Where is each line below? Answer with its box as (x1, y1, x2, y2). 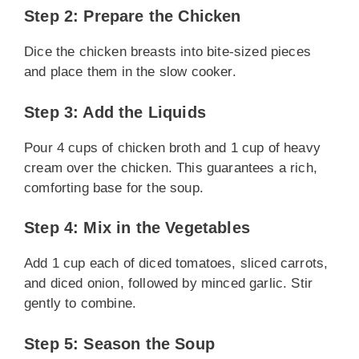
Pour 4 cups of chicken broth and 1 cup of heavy (24, 139, 321, 155)
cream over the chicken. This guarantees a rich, (24, 159, 317, 175)
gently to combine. (24, 296, 137, 311)
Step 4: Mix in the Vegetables (24, 219, 250, 236)
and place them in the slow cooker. (24, 64, 236, 79)
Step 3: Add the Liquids (24, 103, 206, 121)
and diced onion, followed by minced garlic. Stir (24, 276, 313, 291)
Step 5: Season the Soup (24, 334, 215, 353)
